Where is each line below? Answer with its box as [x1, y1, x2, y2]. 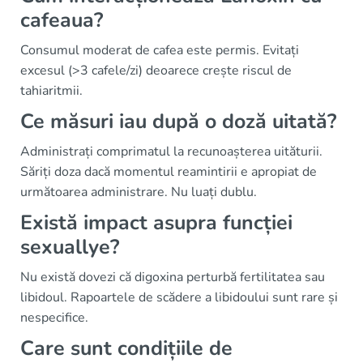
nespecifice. [20, 308, 88, 327]
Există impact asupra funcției [20, 208, 293, 237]
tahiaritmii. [20, 81, 83, 100]
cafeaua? [20, 6, 103, 34]
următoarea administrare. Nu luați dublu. [20, 182, 257, 201]
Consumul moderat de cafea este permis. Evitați [20, 41, 299, 59]
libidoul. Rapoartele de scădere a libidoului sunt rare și [20, 288, 338, 306]
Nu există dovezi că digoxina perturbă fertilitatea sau [20, 267, 325, 286]
